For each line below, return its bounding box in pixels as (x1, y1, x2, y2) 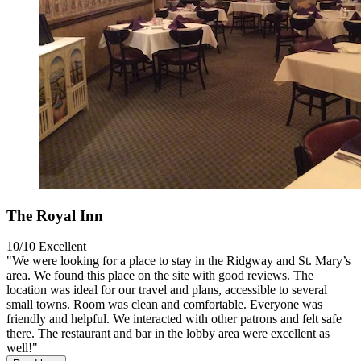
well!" (6, 341, 38, 355)
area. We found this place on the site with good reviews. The (6, 268, 313, 283)
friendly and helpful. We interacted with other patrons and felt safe (6, 312, 342, 326)
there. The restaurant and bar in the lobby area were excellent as (6, 326, 330, 341)
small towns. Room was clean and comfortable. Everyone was (6, 297, 322, 312)
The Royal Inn (6, 206, 103, 224)
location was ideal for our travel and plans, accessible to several (6, 283, 327, 297)
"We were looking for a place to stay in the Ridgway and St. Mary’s (6, 254, 351, 268)
